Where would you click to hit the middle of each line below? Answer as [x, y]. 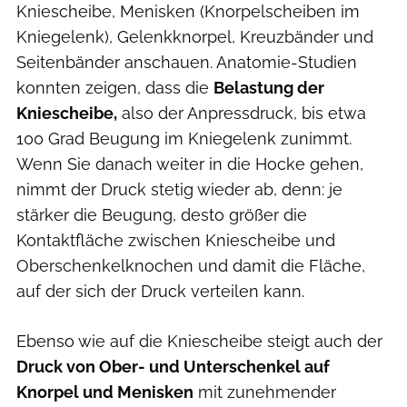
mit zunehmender [265, 392]
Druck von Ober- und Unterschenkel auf [173, 367]
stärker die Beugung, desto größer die [162, 215]
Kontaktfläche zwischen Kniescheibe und [176, 241]
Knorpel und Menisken [105, 392]
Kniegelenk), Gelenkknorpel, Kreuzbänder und [195, 37]
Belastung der [269, 88]
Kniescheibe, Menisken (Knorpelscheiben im [188, 12]
